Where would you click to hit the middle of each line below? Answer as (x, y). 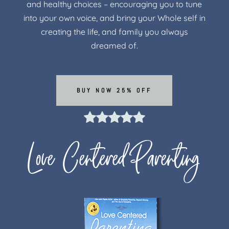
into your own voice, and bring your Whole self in (114, 18)
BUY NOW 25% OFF (114, 90)
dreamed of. (114, 45)
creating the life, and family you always (114, 31)
